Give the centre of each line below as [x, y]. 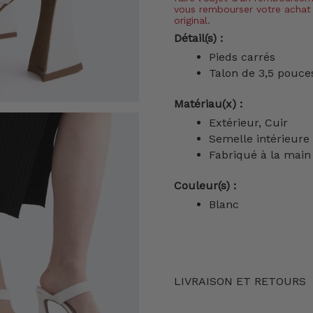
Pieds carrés [242, 57]
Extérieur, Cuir [248, 123]
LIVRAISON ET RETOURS [240, 282]
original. [192, 21]
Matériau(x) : [208, 104]
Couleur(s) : [205, 186]
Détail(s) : [198, 38]
